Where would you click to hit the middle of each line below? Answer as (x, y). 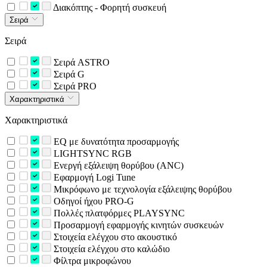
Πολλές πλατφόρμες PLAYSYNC (118, 213)
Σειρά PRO (74, 86)
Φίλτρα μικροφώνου (91, 260)
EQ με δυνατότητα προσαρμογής (115, 141)
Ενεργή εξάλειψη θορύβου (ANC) (117, 165)
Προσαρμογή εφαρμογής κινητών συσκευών (137, 225)
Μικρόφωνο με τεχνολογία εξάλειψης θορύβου (141, 189)
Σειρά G (68, 74)
